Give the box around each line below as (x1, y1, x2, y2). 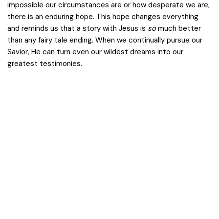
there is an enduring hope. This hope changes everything (7, 12, 198, 22)
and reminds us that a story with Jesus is (7, 23, 148, 33)
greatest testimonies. (7, 59, 82, 68)
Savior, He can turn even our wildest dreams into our (7, 47, 183, 57)
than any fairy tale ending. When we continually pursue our (7, 35, 202, 45)
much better (156, 23, 201, 33)
